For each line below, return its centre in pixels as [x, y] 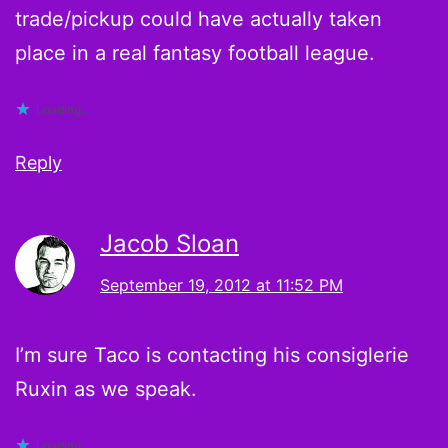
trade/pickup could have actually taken [198, 18]
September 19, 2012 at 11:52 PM [221, 284]
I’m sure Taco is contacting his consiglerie [212, 354]
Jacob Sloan [169, 243]
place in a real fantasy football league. [195, 52]
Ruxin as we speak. [106, 388]
